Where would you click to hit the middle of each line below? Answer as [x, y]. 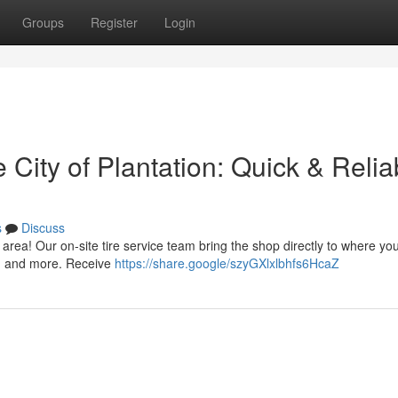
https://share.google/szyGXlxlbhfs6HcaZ [227, 263]
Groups [43, 22]
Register [114, 22]
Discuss [43, 227]
